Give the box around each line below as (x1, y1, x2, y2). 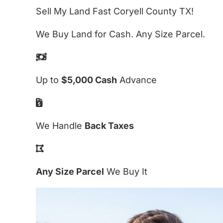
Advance (117, 74, 157, 85)
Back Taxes (85, 120, 134, 131)
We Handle (36, 120, 85, 131)
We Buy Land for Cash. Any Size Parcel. (36, 28, 205, 39)
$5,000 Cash (61, 74, 117, 85)
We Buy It (104, 166, 147, 177)
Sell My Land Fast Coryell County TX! (36, 5, 194, 16)
